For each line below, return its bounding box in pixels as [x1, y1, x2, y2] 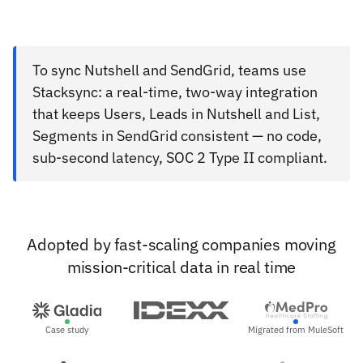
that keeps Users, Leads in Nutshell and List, [32, 105, 320, 124]
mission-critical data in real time [66, 256, 297, 279]
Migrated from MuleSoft [248, 324, 344, 336]
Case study [45, 324, 89, 336]
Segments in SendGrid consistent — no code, [32, 126, 322, 146]
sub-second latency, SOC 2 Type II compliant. [32, 148, 327, 168]
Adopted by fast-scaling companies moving [27, 233, 336, 256]
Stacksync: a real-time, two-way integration [32, 83, 318, 102]
